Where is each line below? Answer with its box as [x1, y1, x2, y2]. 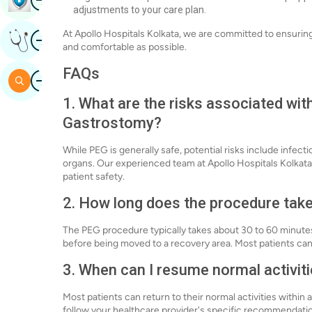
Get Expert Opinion [31, 33, 127, 47]
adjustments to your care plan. [73, 4, 206, 15]
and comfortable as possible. [63, 41, 187, 53]
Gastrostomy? [63, 114, 162, 132]
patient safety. [63, 171, 125, 182]
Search [31, 74, 68, 87]
